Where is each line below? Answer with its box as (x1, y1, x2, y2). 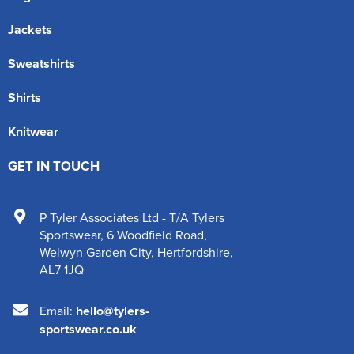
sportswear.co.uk (40, 320, 137, 338)
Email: (40, 302, 76, 319)
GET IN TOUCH (8, 156, 100, 175)
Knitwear (8, 122, 58, 141)
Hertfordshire (157, 243, 230, 261)
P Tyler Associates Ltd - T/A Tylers (40, 209, 224, 226)
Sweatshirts (8, 55, 75, 73)
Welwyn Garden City (40, 243, 151, 261)
